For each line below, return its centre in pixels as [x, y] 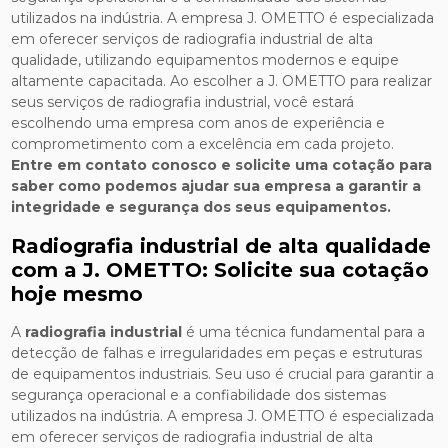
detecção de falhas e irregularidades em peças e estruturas [217, 352]
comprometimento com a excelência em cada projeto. [203, 143]
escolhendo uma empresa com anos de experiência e [198, 122]
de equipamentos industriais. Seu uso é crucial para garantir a [223, 373]
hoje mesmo [77, 293]
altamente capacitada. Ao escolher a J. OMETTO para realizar [222, 80]
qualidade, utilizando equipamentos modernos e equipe [205, 59]
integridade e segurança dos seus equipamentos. [201, 206]
